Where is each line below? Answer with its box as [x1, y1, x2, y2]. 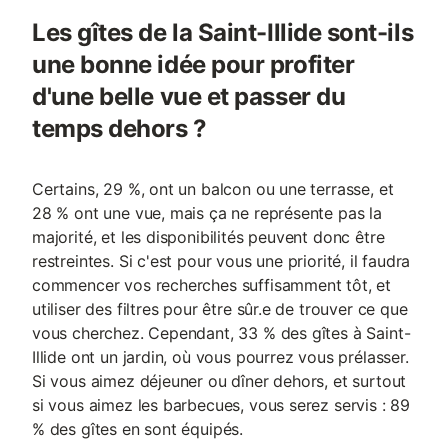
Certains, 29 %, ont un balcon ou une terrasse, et [32, 179, 394, 199]
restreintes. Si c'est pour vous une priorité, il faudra [32, 251, 411, 271]
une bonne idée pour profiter [32, 50, 355, 79]
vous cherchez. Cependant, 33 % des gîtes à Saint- [32, 323, 411, 343]
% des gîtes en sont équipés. [32, 419, 244, 439]
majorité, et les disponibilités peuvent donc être [32, 227, 385, 247]
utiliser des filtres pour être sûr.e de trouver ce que [32, 299, 408, 319]
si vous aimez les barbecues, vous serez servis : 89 [32, 395, 411, 415]
